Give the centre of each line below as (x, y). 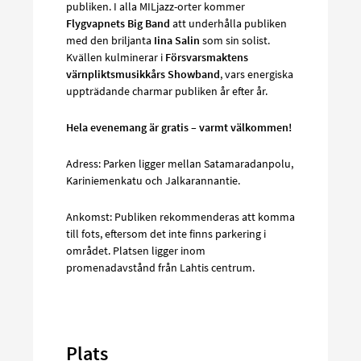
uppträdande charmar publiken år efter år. (167, 91)
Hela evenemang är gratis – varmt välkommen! (179, 128)
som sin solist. (235, 41)
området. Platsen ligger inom (136, 251)
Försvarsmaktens (207, 58)
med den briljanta (110, 41)
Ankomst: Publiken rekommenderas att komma (180, 217)
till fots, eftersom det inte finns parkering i (166, 234)
